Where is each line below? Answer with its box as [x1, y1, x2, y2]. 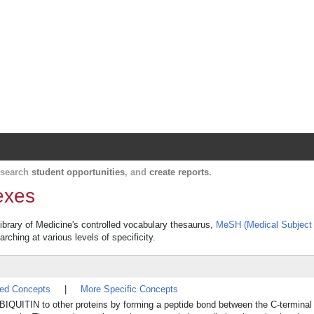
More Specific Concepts [81, 284, 178, 294]
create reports [149, 167, 209, 177]
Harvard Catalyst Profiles [41, 4, 297, 34]
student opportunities [32, 167, 125, 177]
